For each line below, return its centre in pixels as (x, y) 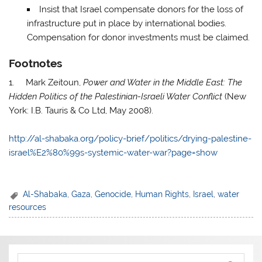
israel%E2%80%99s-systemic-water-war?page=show (113, 153)
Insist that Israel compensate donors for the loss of (141, 10)
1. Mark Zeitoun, (46, 83)
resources (28, 207)
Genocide (113, 194)
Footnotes (36, 63)
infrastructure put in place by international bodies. (126, 24)
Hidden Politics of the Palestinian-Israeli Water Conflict (116, 97)
